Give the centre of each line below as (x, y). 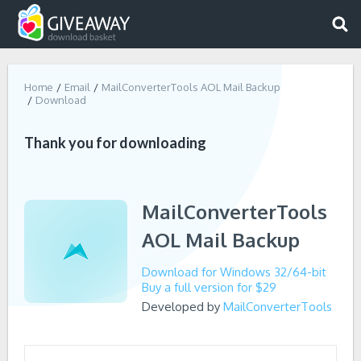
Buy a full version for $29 (209, 287)
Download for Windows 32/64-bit (234, 272)
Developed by (183, 307)
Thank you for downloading (115, 143)
